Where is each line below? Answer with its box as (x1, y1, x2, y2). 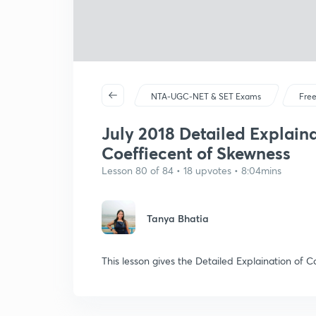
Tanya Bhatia (147, 212, 209, 225)
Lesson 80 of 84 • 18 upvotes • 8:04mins (102, 164, 281, 177)
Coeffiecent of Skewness (102, 142, 291, 164)
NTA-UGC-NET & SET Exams (151, 91, 262, 102)
